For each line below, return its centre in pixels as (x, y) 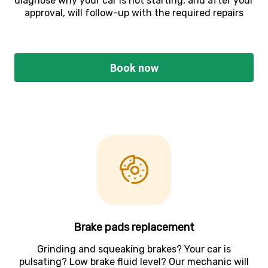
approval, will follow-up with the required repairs (134, 13)
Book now (135, 68)
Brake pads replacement (134, 228)
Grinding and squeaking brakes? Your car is (134, 249)
